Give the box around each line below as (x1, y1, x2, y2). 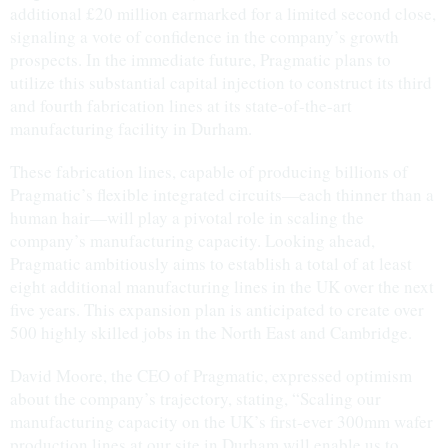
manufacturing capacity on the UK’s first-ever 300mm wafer (10, 410, 433, 433)
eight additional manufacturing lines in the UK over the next (10, 275, 434, 298)
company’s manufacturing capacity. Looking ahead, (10, 229, 375, 252)
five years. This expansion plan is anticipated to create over (10, 298, 424, 321)
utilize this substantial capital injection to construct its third (10, 71, 432, 94)
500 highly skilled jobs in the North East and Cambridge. (10, 321, 412, 344)
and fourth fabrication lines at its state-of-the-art (10, 94, 352, 117)
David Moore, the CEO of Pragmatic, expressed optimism (10, 364, 412, 387)
